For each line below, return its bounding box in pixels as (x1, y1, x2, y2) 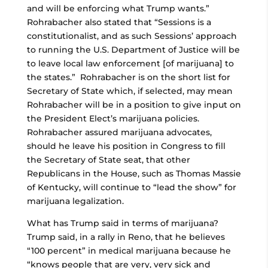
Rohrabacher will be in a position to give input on (26, 99, 241, 110)
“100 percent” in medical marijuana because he (26, 245, 231, 256)
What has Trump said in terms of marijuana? (26, 218, 221, 229)
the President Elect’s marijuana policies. (26, 113, 202, 124)
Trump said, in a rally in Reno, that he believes (26, 232, 225, 242)
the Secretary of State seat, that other (26, 154, 190, 165)
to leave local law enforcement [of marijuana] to (26, 58, 234, 69)
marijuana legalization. (26, 196, 124, 206)
